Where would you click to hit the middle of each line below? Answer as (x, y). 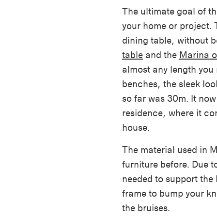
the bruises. (146, 208)
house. (136, 128)
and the (161, 55)
